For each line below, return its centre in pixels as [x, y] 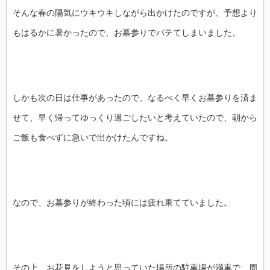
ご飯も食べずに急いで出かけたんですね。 [93, 138]
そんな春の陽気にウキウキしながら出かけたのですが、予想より [135, 13]
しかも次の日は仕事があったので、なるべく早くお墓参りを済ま [135, 98]
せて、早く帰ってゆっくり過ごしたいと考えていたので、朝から [135, 118]
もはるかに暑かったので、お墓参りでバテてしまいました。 [127, 33]
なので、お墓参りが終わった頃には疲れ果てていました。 [122, 203]
